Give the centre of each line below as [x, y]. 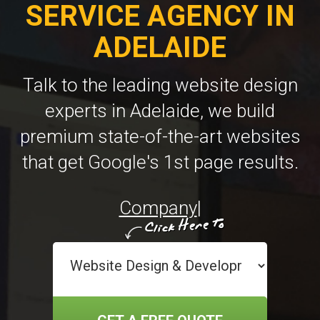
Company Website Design [158, 207]
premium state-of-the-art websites [160, 136]
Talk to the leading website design [160, 85]
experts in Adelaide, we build [160, 110]
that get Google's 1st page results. [160, 162]
